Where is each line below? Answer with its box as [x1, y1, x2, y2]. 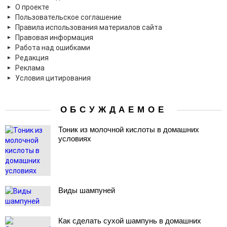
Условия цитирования [15, 74, 91, 82]
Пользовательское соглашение [15, 13, 122, 21]
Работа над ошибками [15, 44, 90, 52]
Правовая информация [15, 33, 93, 42]
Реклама [15, 64, 45, 72]
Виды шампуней [58, 186, 115, 195]
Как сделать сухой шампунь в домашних [58, 216, 201, 225]
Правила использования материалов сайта [15, 23, 162, 31]
